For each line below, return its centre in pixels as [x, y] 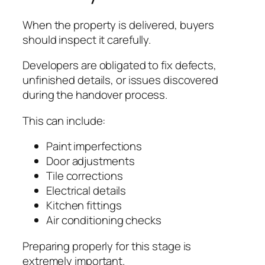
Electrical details [86, 191]
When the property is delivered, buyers [119, 25]
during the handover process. [95, 95]
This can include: [64, 120]
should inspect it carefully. [87, 39]
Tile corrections [85, 176]
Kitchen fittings [84, 206]
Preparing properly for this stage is [107, 246]
